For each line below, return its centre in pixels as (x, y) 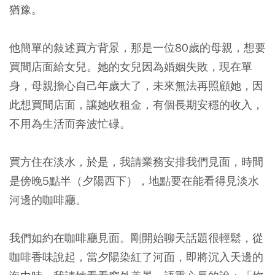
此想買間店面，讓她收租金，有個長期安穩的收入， (136, 105)
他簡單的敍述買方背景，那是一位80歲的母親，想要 (137, 48)
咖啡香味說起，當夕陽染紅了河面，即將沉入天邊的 (136, 257)
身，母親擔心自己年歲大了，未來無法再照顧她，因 (136, 86)
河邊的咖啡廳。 (48, 200)
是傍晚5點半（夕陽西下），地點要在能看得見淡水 (134, 181)
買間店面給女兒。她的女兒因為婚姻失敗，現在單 (131, 67)
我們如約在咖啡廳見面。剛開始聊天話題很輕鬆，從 (136, 238)
